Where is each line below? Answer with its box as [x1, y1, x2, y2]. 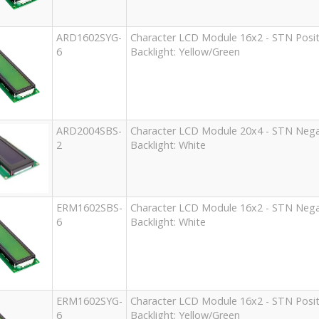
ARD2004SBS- [56, 124, 122, 138]
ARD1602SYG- [56, 31, 122, 45]
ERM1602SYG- [56, 294, 122, 308]
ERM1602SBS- [56, 201, 122, 215]
